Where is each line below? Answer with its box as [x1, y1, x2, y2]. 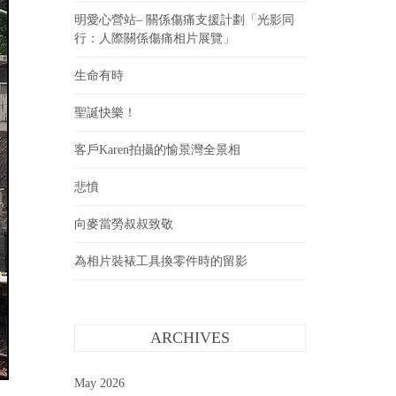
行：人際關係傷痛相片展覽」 [73, 32, 235, 45]
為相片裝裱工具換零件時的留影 [73, 255, 247, 268]
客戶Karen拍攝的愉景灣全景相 [73, 143, 240, 156]
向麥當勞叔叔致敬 [73, 217, 173, 231]
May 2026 [73, 377, 125, 390]
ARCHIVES [149, 329, 230, 346]
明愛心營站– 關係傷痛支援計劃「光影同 [73, 13, 294, 27]
